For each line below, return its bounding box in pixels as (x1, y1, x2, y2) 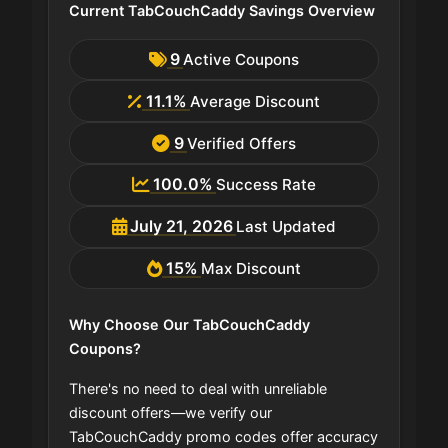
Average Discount (189, 91, 320, 111)
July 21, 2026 (130, 216, 233, 237)
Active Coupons (183, 50, 300, 70)
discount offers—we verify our (69, 404, 272, 422)
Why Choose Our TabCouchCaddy (69, 316, 310, 334)
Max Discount (200, 258, 301, 278)
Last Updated (236, 217, 337, 237)
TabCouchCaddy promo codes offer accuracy (69, 428, 378, 446)
